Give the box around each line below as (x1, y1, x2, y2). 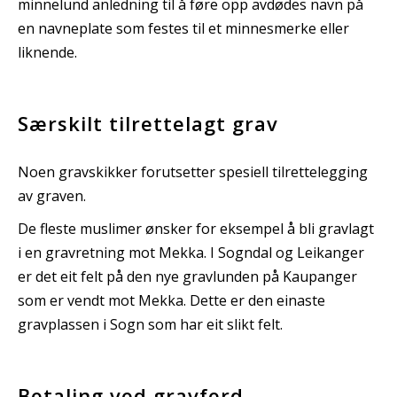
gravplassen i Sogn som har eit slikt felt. (18, 314, 283, 334)
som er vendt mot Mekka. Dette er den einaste (18, 290, 325, 310)
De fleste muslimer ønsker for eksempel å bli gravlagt (18, 218, 374, 238)
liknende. (18, 42, 77, 62)
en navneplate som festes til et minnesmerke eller (18, 18, 349, 38)
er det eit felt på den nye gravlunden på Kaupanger (18, 266, 357, 286)
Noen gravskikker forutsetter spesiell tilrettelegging (18, 161, 368, 182)
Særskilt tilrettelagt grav (18, 109, 278, 136)
